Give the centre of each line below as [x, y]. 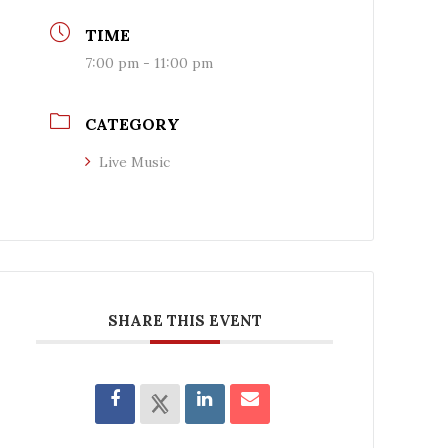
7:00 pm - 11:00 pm [149, 63]
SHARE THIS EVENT [184, 320]
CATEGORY [133, 124]
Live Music [135, 162]
